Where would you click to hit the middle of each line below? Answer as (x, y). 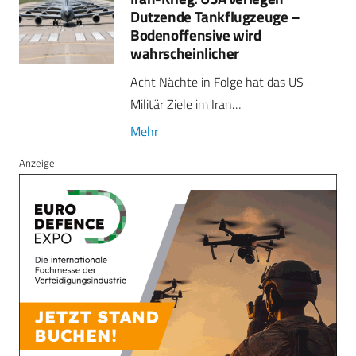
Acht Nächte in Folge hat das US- (220, 82)
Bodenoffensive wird (196, 34)
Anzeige (37, 163)
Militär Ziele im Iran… (186, 104)
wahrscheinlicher (185, 52)
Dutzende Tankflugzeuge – (215, 16)
